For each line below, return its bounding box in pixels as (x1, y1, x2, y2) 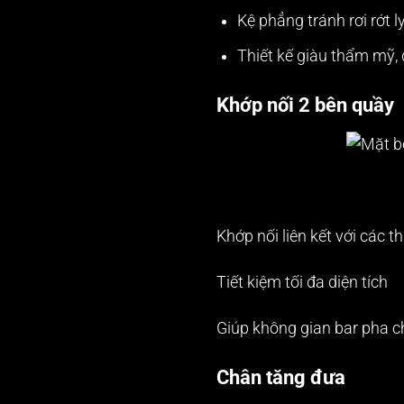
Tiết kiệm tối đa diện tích (216, 272, 389, 291)
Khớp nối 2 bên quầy (216, 92, 395, 116)
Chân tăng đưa (216, 364, 346, 389)
